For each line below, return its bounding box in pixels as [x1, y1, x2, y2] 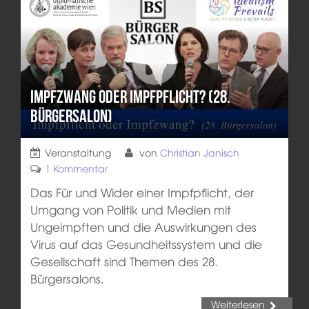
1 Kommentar [44, 161, 108, 175]
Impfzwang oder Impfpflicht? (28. [30, 86, 230, 106]
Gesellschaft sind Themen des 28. [30, 252, 218, 270]
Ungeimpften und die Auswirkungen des [30, 217, 257, 235]
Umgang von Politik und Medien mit [30, 200, 231, 218]
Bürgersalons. [30, 269, 104, 287]
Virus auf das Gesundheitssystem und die [30, 235, 262, 252]
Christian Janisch [159, 145, 239, 159]
